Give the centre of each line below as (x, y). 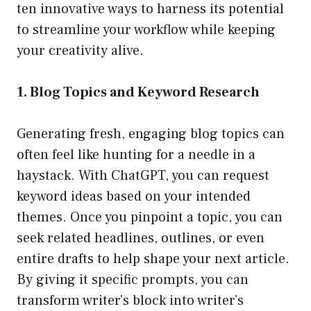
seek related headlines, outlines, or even (141, 238)
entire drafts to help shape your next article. (153, 259)
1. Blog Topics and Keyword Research (138, 93)
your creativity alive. (80, 51)
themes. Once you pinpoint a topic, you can (150, 218)
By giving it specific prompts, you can (133, 280)
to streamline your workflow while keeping (146, 30)
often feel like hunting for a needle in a (136, 155)
